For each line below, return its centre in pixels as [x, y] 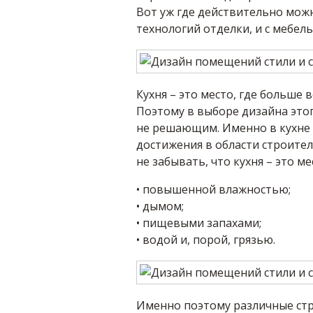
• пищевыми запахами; [198, 223]
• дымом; [160, 206]
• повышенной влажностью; [213, 189]
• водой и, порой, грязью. [205, 240]
